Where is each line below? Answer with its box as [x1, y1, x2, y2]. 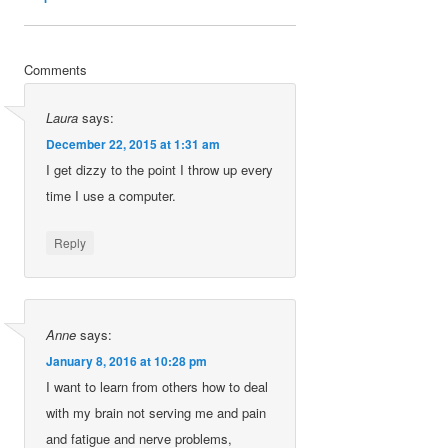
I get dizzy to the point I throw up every [46, 160, 274, 180]
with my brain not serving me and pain [46, 402, 267, 422]
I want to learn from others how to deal [46, 376, 269, 396]
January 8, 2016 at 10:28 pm [46, 351, 208, 370]
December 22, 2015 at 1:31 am [46, 135, 221, 154]
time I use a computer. [46, 186, 177, 206]
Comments [24, 59, 88, 79]
